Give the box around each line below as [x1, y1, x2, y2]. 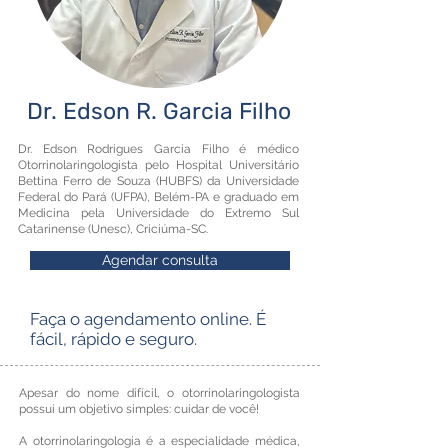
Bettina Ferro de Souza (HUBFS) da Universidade [18, 174, 299, 188]
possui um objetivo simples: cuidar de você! [19, 402, 259, 416]
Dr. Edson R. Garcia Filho [26, 97, 291, 125]
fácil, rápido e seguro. [30, 329, 197, 349]
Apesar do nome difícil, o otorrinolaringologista [19, 386, 300, 400]
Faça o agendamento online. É [30, 309, 266, 329]
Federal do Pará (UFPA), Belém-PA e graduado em [18, 190, 299, 204]
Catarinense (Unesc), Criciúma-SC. [18, 222, 211, 236]
